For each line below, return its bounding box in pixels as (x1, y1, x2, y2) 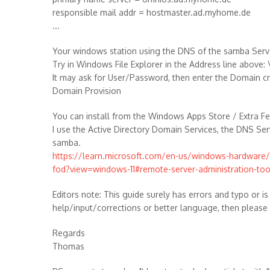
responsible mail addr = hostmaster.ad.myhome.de (52, 7, 251, 17)
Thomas (52, 241, 84, 251)
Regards (52, 228, 85, 238)
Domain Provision (52, 86, 121, 96)
